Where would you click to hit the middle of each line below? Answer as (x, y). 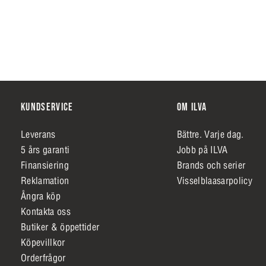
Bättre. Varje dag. (210, 134)
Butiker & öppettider (60, 227)
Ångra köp (41, 196)
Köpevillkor (43, 242)
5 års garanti (45, 149)
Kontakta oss (46, 211)
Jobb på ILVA (202, 149)
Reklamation (45, 180)
